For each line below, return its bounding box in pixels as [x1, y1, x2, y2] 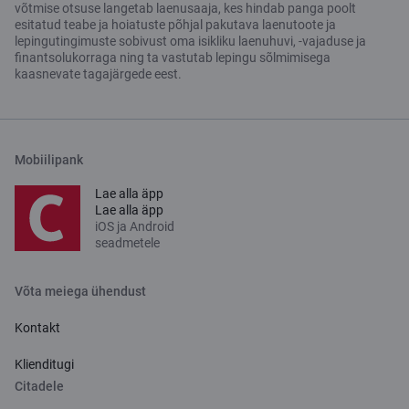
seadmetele [95, 235, 160, 250]
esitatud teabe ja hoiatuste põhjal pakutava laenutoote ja [15, 16, 336, 32]
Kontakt [15, 320, 60, 335]
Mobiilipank [15, 152, 83, 167]
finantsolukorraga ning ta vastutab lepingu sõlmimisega [15, 49, 330, 65]
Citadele [15, 378, 64, 393]
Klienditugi [15, 356, 74, 372]
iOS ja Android [95, 218, 174, 234]
